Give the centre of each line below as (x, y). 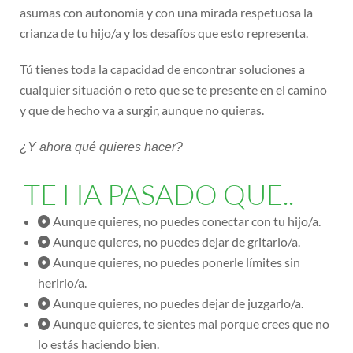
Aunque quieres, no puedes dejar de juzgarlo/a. (178, 303)
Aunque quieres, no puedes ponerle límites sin (176, 262)
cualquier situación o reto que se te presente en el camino (173, 90)
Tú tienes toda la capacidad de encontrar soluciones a (162, 69)
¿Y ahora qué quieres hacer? (101, 147)
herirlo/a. (62, 283)
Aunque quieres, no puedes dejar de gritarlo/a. (176, 242)
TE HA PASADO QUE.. (159, 194)
